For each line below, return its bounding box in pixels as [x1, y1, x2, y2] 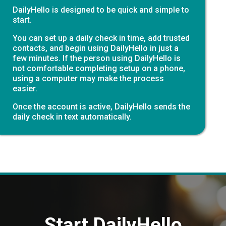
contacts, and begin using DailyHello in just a [13, 43, 179, 53]
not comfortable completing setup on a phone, [13, 63, 185, 73]
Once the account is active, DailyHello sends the [13, 101, 190, 111]
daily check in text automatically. [13, 111, 132, 122]
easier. [13, 83, 37, 93]
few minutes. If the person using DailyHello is [13, 53, 181, 63]
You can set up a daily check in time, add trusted [13, 33, 190, 43]
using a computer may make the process [13, 73, 164, 83]
